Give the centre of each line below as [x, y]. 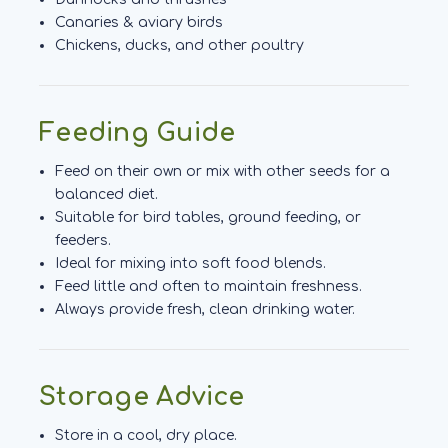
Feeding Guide [137, 132]
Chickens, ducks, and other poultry [180, 45]
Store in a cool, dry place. [146, 435]
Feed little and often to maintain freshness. [209, 286]
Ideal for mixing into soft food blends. [191, 263]
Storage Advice [142, 396]
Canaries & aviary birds [139, 22]
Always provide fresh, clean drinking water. [205, 309]
